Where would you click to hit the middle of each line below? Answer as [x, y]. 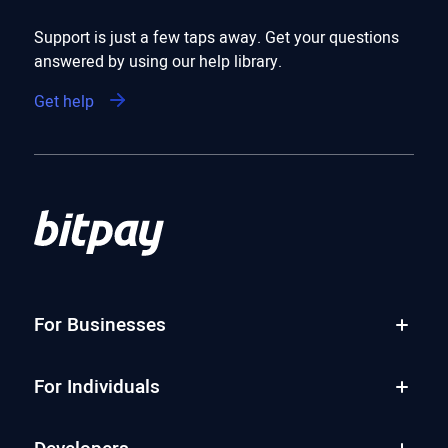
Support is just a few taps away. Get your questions [216, 37]
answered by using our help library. [157, 61]
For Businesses [99, 324]
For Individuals [96, 386]
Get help [63, 101]
